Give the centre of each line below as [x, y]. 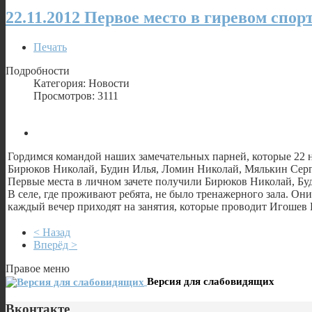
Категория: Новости [81, 83]
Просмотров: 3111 [76, 95]
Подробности [38, 70]
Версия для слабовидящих [211, 281]
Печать [50, 47]
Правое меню [38, 268]
